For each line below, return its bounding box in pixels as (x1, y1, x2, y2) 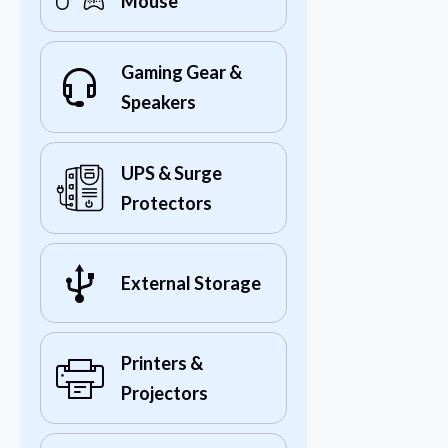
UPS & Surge (121, 162, 222, 185)
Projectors (121, 382, 208, 405)
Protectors (121, 192, 212, 215)
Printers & (121, 352, 203, 375)
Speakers (121, 91, 196, 114)
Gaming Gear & (121, 61, 242, 84)
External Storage (121, 272, 261, 295)
